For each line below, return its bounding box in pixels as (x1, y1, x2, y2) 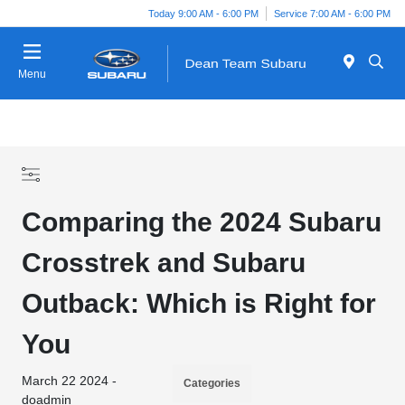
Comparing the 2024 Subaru (22, 207, 382, 237)
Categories (184, 377, 241, 390)
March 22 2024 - (22, 373, 118, 388)
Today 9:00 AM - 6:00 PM (148, 7, 259, 19)
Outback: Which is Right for (22, 288, 377, 318)
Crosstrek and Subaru (22, 248, 306, 278)
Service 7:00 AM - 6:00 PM (274, 7, 391, 19)
